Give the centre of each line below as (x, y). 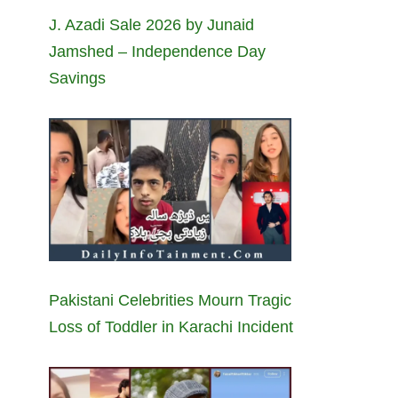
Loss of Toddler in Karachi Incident (171, 326)
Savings (77, 78)
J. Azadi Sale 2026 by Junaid (151, 24)
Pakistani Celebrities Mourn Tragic (170, 300)
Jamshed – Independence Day (157, 51)
